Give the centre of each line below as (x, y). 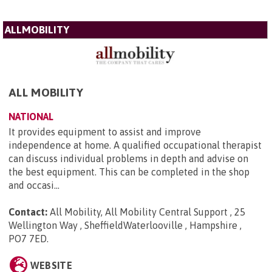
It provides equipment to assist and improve (105, 132)
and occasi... (34, 185)
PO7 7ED (28, 239)
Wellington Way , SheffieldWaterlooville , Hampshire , (125, 226)
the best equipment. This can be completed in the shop (129, 172)
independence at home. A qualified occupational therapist (135, 145)
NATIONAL (31, 117)
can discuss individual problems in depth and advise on (128, 159)
